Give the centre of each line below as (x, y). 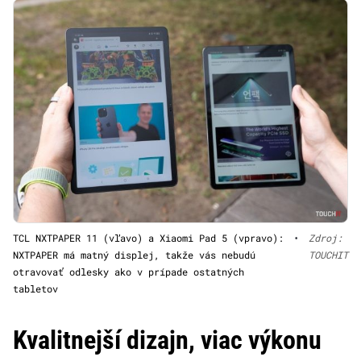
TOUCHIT (328, 254)
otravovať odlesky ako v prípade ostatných (129, 271)
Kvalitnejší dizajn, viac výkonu (167, 340)
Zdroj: (326, 237)
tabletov (35, 288)
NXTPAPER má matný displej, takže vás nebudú (134, 254)
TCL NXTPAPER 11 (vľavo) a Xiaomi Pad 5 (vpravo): (148, 237)
